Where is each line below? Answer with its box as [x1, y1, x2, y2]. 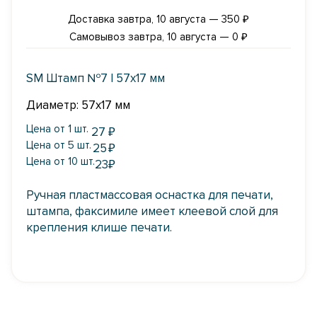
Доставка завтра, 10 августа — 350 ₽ [68, 13, 249, 25]
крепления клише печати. [26, 220, 172, 235]
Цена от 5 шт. [26, 139, 91, 151]
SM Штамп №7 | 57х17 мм [26, 71, 165, 86]
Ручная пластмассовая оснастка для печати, [26, 188, 273, 202]
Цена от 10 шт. [26, 155, 95, 168]
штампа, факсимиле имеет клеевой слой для [26, 204, 278, 219]
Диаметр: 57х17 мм [26, 98, 130, 113]
